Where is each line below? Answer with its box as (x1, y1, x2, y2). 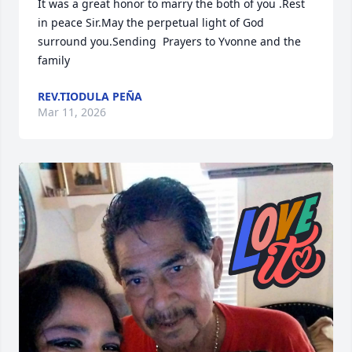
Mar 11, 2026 (38, 104, 106, 119)
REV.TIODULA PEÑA (38, 88, 142, 104)
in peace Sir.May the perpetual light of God (38, 14, 264, 30)
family (38, 52, 70, 68)
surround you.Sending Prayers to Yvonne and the (38, 33, 301, 49)
